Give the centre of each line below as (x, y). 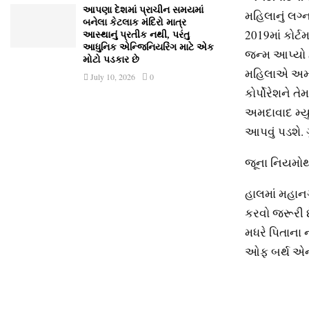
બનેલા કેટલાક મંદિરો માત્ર (134, 22)
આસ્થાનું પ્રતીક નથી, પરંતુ (136, 35)
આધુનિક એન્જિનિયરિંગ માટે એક (148, 47)
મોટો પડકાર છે (111, 60)
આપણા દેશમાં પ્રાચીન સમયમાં (143, 10)
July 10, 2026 (113, 77)
